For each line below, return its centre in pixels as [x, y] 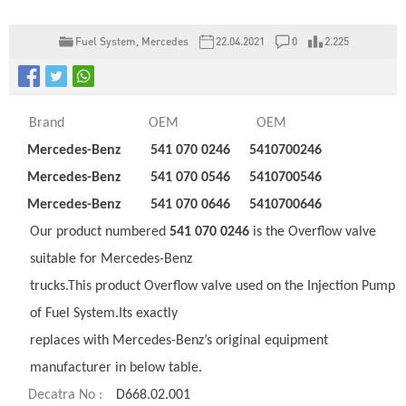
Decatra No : [65, 395]
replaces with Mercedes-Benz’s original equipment [179, 340]
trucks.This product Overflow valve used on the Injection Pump [213, 286]
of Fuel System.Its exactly [104, 313]
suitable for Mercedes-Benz [111, 259]
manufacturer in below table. [116, 367]
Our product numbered [100, 232]
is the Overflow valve [313, 232]
